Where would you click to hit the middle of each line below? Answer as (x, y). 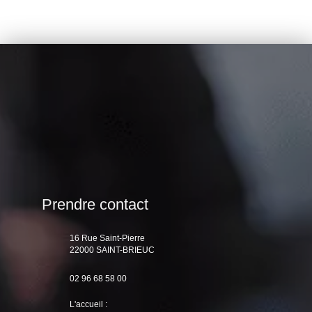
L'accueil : (88, 304)
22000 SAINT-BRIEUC (112, 250)
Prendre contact (95, 204)
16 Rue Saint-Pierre (107, 238)
